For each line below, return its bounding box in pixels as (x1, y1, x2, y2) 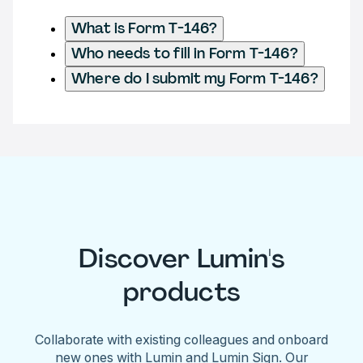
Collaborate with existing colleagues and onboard (34, 331, 329, 348)
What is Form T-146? (71, 18, 218, 38)
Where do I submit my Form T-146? (71, 68, 318, 88)
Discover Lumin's (78, 241, 285, 276)
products (122, 275, 241, 310)
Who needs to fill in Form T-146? (71, 43, 298, 63)
